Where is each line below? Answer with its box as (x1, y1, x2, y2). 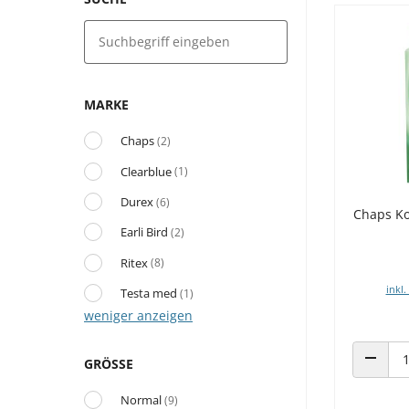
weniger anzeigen (84, 306, 193, 324)
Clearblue (121, 163, 172, 180)
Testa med (121, 285, 177, 302)
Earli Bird (121, 224, 168, 241)
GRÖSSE (84, 354, 126, 372)
